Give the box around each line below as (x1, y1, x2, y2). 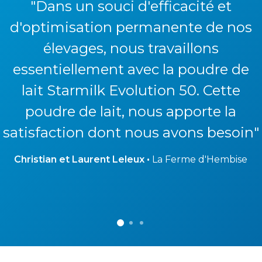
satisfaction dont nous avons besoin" (2, 124, 259, 142)
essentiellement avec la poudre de (12, 61, 249, 78)
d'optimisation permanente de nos (9, 19, 252, 36)
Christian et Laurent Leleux (14, 154, 145, 166)
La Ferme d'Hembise (150, 154, 248, 166)
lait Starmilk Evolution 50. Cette (21, 82, 240, 99)
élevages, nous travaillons (43, 40, 219, 57)
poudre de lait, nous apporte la (25, 103, 237, 120)
